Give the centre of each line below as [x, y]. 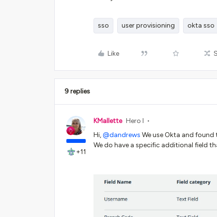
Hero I [135, 121]
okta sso [201, 25]
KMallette [108, 121]
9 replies [77, 91]
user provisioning [148, 25]
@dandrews [122, 135]
